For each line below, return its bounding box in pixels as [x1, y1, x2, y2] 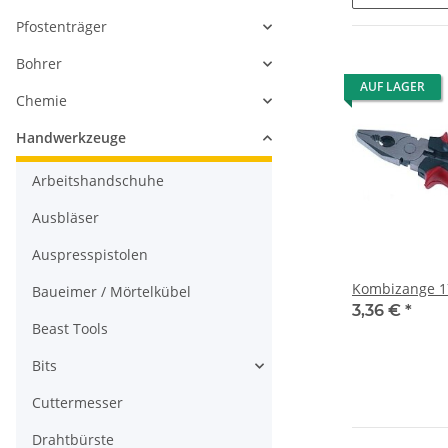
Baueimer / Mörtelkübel [32, 282, 191, 302]
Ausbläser [32, 208, 99, 228]
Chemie [16, 91, 67, 111]
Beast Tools [32, 319, 108, 339]
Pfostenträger [16, 17, 107, 37]
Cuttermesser [32, 393, 123, 413]
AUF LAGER [360, 78, 425, 96]
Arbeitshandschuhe [32, 171, 164, 191]
